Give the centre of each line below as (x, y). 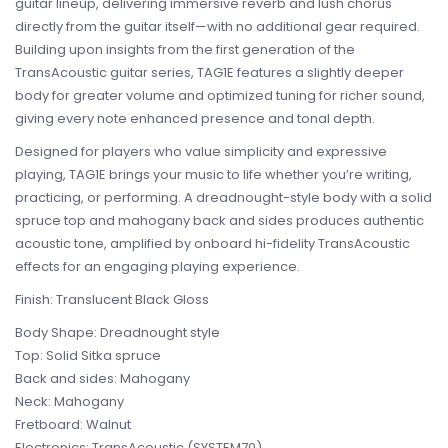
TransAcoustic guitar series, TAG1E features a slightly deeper (209, 72)
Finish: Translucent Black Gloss (112, 299)
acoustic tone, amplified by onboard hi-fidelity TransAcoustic (212, 243)
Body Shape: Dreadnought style (117, 332)
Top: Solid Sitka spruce (88, 355)
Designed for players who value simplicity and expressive (201, 151)
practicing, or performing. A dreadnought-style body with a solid (223, 197)
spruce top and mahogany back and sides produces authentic (219, 220)
